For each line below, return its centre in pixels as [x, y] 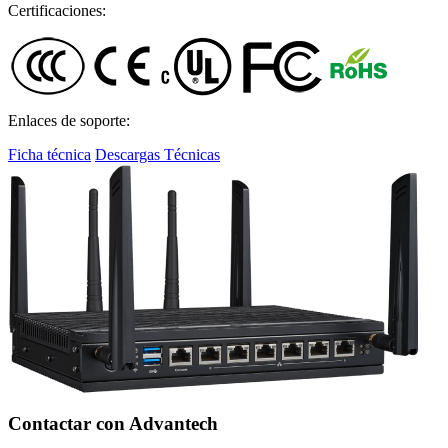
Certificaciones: [57, 10]
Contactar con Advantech [113, 423]
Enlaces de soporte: [69, 120]
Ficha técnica [49, 154]
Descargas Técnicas [157, 154]
